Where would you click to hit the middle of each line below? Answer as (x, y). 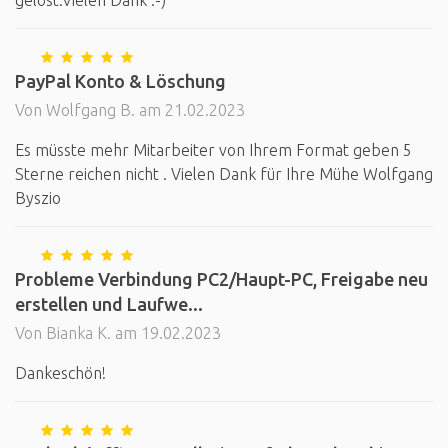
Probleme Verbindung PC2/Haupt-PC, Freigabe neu (221, 279)
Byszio (38, 198)
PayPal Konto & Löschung (120, 81)
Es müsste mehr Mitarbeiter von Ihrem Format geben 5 (213, 150)
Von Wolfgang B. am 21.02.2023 (130, 110)
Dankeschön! (60, 373)
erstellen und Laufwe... (109, 304)
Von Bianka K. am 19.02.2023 (118, 333)
